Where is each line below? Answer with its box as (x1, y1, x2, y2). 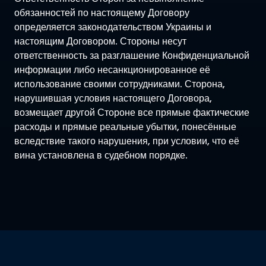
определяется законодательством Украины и (14, 20, 211, 34)
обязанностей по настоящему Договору (14, 5, 189, 20)
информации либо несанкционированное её (14, 62, 210, 77)
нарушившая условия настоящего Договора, (14, 91, 212, 105)
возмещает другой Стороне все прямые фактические (14, 105, 249, 119)
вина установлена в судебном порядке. (14, 148, 188, 162)
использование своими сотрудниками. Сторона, (14, 77, 225, 91)
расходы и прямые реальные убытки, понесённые (14, 119, 236, 134)
